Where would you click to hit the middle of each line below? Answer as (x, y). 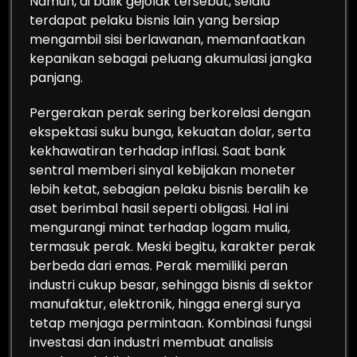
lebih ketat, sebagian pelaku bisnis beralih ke (169, 189)
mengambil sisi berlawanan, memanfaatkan (167, 39)
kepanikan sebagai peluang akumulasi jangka (171, 59)
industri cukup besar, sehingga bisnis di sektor (171, 285)
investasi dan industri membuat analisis (151, 342)
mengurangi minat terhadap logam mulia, (160, 228)
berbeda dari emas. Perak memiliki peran (159, 266)
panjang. (56, 78)
